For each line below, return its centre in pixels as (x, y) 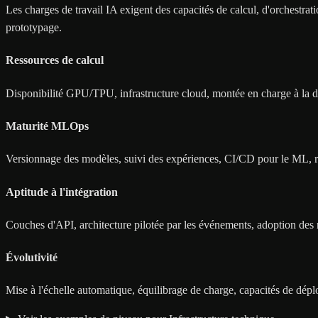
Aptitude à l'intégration (62, 192)
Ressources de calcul (55, 60)
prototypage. (34, 28)
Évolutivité (32, 258)
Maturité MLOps (47, 126)
